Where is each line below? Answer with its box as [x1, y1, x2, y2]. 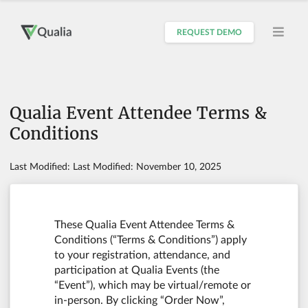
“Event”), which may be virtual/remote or [54, 280, 251, 291]
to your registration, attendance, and [54, 250, 230, 261]
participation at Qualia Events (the [54, 265, 219, 276]
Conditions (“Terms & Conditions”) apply [54, 234, 247, 245]
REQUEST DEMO [176, 28, 242, 36]
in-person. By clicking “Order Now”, [54, 295, 225, 306]
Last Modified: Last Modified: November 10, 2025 [10, 162, 221, 172]
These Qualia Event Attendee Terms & [54, 219, 234, 230]
